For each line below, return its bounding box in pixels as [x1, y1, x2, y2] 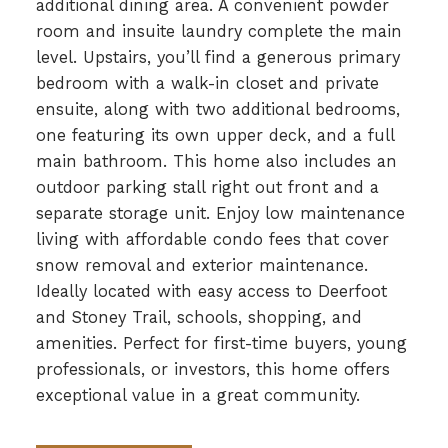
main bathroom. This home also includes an [35, 151, 397, 171]
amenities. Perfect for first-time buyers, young [35, 333, 407, 353]
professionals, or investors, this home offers [35, 359, 390, 379]
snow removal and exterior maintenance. [35, 255, 368, 275]
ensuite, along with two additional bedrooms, [35, 99, 400, 119]
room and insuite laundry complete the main [35, 21, 402, 41]
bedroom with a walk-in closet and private [35, 73, 379, 93]
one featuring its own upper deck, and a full [35, 125, 394, 145]
